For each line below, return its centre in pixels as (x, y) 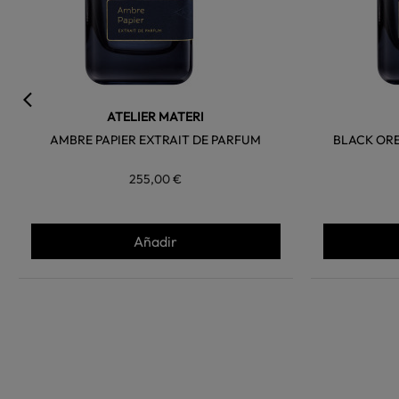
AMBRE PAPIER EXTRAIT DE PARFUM (156, 140)
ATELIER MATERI (156, 117)
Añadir (156, 242)
